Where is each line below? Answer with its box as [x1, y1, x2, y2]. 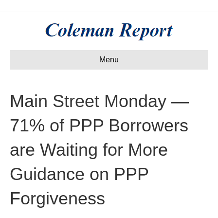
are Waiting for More [10, 140, 168, 160]
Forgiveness [10, 188, 105, 208]
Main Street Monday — [10, 91, 189, 111]
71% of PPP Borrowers [10, 115, 188, 135]
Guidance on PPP [10, 164, 148, 184]
